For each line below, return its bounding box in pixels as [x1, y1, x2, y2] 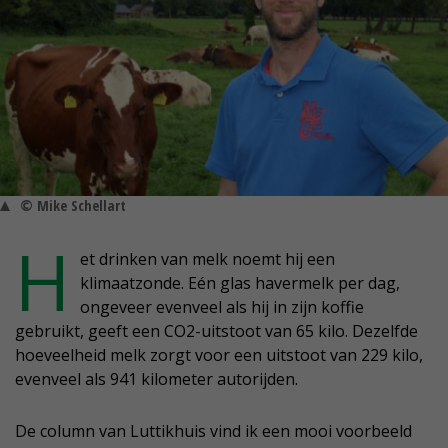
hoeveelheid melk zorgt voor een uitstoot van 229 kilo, [15, 344, 423, 367]
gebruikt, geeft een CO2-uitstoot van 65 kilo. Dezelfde [15, 320, 418, 343]
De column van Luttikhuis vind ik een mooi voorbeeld [15, 420, 412, 443]
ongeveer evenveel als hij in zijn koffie [80, 296, 364, 319]
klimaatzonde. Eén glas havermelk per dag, [80, 272, 400, 295]
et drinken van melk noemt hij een [80, 248, 335, 271]
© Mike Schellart [20, 196, 126, 216]
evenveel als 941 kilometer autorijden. [15, 368, 298, 391]
